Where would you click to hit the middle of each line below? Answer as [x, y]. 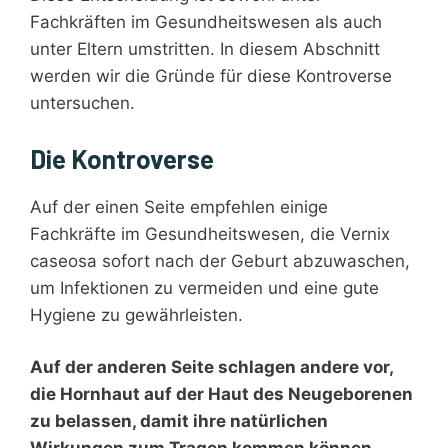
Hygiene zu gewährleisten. [136, 314]
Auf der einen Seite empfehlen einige [179, 206]
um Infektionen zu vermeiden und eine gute [204, 287]
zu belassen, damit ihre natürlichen [179, 421]
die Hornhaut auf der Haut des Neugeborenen [221, 394]
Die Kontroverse [122, 158]
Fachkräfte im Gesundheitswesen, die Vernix [210, 233]
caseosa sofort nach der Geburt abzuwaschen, [220, 260]
